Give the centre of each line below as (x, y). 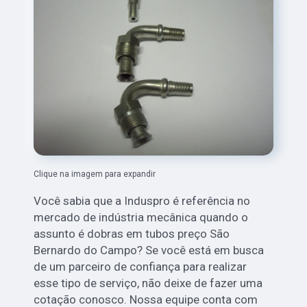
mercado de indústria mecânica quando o (141, 218)
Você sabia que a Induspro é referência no (142, 201)
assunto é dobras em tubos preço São (132, 234)
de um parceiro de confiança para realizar (140, 267)
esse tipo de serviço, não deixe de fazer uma (148, 283)
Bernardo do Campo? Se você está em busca (149, 250)
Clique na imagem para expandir (95, 174)
